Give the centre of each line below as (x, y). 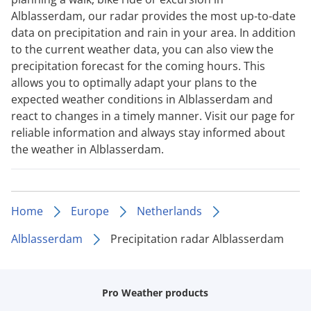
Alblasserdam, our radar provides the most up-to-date (153, 16)
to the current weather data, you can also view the (142, 49)
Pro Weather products (155, 292)
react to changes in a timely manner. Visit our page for (153, 116)
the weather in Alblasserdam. (87, 149)
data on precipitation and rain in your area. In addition (153, 32)
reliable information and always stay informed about (148, 132)
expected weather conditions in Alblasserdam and (142, 99)
